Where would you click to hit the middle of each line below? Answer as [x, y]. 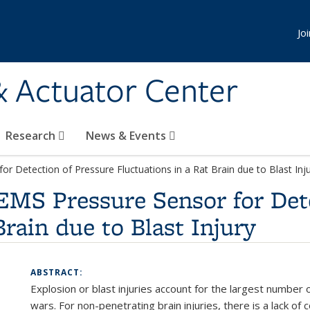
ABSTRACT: [58, 272]
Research [32, 136]
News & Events [127, 136]
